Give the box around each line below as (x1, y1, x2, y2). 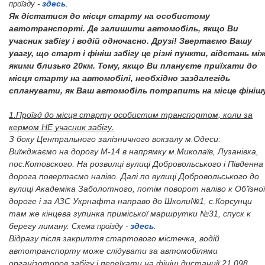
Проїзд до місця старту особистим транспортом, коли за (16, 108, 253, 120)
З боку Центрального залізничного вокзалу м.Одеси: (9, 134, 221, 144)
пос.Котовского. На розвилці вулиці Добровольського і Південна (9, 159, 263, 169)
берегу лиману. (9, 221, 72, 231)
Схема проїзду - (72, 222, 130, 231)
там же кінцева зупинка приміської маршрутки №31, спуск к (9, 209, 251, 218)
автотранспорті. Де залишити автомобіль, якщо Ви (9, 24, 238, 33)
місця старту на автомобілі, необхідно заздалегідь (9, 73, 230, 83)
